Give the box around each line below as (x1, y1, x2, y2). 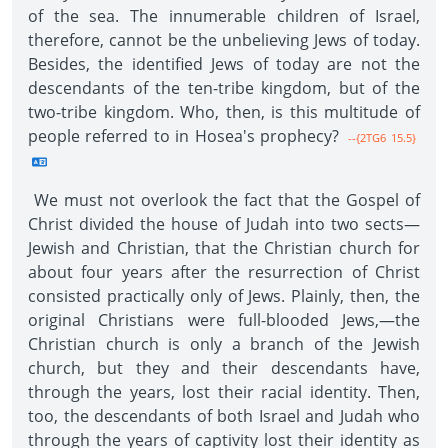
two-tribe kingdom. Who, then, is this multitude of (28, 101, 420, 123)
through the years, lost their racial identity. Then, (28, 381, 420, 403)
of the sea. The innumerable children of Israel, (28, 5, 420, 27)
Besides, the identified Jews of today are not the (28, 53, 420, 75)
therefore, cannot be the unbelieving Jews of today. (28, 29, 420, 51)
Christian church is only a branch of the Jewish (28, 333, 420, 355)
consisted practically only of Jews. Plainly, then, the (28, 285, 420, 307)
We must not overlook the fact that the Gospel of (28, 189, 420, 211)
